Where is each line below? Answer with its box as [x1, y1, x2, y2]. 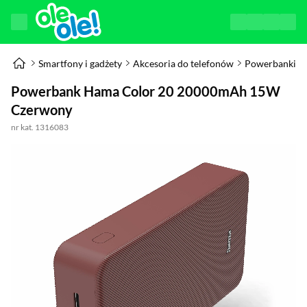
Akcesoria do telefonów [133, 57, 234, 69]
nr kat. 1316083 [11, 122, 69, 132]
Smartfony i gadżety [38, 57, 122, 69]
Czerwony [11, 101, 73, 118]
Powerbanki [245, 57, 296, 69]
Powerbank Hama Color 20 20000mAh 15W [11, 83, 280, 99]
